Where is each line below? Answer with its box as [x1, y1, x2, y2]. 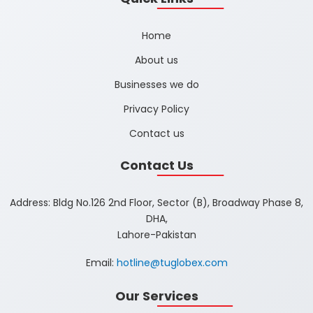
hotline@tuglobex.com [116, 255, 228, 270]
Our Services [115, 286, 198, 305]
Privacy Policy [124, 101, 189, 116]
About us [135, 52, 178, 67]
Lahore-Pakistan [117, 227, 196, 242]
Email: [85, 255, 117, 270]
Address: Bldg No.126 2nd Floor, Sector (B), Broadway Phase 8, [10, 195, 303, 210]
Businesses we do [114, 77, 199, 92]
